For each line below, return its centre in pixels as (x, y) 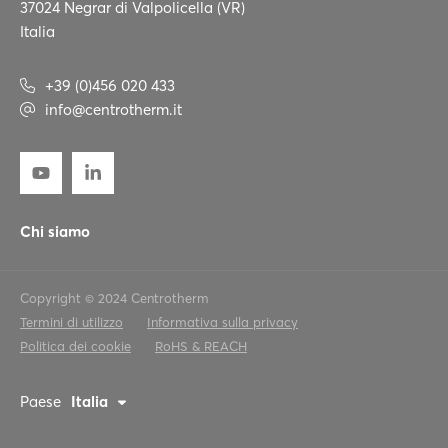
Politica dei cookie (75, 346)
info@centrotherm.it (113, 109)
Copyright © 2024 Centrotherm (114, 298)
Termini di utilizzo (71, 322)
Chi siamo (55, 231)
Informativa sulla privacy (222, 322)
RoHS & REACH (201, 346)
